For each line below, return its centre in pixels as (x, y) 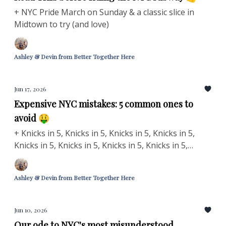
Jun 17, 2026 (30, 89)
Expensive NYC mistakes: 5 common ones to (104, 104)
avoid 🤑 (32, 118)
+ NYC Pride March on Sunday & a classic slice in (104, 12)
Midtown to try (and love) (62, 24)
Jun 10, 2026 (31, 210)
